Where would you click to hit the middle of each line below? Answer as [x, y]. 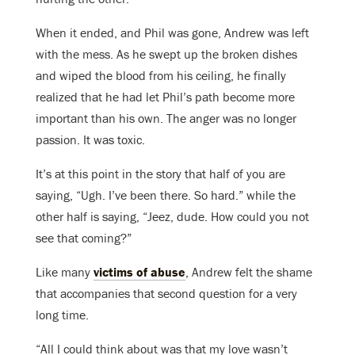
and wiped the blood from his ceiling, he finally [161, 76]
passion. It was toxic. [90, 140]
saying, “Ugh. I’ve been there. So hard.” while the [166, 195]
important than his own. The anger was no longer [166, 118]
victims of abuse [139, 272]
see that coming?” [84, 238]
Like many [65, 272]
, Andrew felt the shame [249, 272]
